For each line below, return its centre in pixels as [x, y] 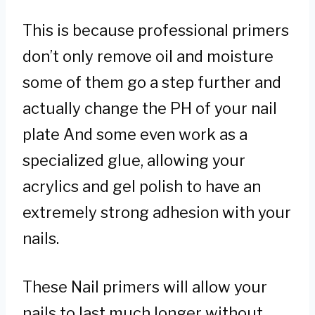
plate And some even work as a [135, 134]
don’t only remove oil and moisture [148, 56]
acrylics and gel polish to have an [142, 186]
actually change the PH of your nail [150, 108]
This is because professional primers [156, 30]
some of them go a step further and [152, 82]
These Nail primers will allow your [145, 287]
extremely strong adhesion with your [157, 212]
